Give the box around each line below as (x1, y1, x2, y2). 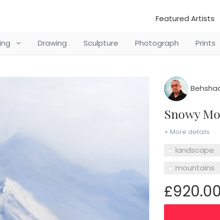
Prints (195, 38, 216, 48)
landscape (175, 144, 214, 155)
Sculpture (83, 38, 118, 48)
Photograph (135, 38, 179, 48)
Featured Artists (156, 13, 215, 24)
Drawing (37, 38, 67, 48)
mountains (175, 162, 215, 173)
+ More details (164, 127, 210, 137)
